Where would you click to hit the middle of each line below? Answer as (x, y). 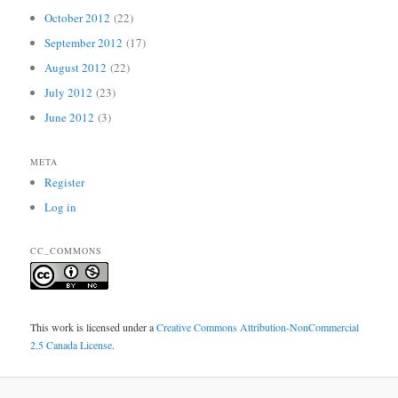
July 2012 (69, 93)
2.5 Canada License (72, 344)
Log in (61, 207)
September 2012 (84, 42)
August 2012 (76, 67)
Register (65, 182)
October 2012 (78, 17)
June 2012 (70, 118)
